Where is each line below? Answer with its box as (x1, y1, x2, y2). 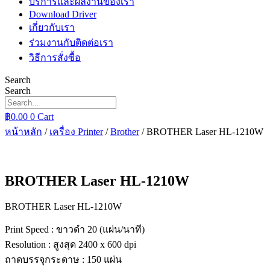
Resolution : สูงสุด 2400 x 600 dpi (5, 239, 136, 250)
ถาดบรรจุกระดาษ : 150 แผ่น (5, 254, 122, 265)
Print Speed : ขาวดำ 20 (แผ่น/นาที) (5, 224, 145, 234)
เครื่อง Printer (49, 127, 103, 137)
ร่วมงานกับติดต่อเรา (29, 37, 113, 48)
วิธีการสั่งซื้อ (29, 52, 81, 63)
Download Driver (29, 9, 96, 19)
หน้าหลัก (5, 127, 42, 137)
